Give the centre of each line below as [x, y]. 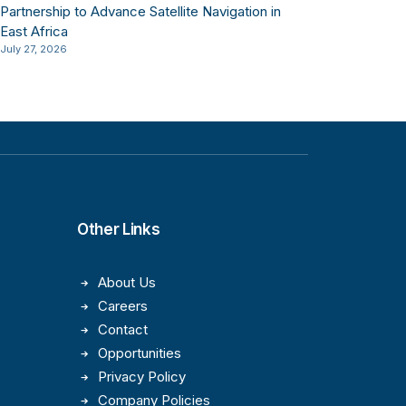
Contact [122, 329]
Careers [122, 306]
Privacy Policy [141, 377]
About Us [126, 282]
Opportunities [139, 353]
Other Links [119, 229]
